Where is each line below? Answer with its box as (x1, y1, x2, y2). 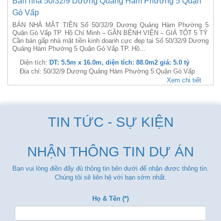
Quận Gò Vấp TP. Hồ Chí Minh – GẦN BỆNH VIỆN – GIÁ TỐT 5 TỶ (12, 29, 208, 37)
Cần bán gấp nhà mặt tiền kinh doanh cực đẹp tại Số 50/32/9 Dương (12, 37, 209, 44)
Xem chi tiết (167, 76, 201, 84)
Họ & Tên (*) (92, 195, 129, 202)
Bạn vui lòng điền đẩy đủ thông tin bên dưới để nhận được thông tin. (12, 165, 209, 172)
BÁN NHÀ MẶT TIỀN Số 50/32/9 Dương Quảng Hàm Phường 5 (12, 21, 209, 29)
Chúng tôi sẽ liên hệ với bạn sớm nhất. (54, 174, 167, 181)
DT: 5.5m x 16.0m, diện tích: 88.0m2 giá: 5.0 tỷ (49, 59, 189, 66)
